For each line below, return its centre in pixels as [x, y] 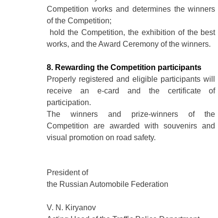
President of [68, 173]
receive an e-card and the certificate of [131, 91]
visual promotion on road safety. [101, 138]
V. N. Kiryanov [72, 208]
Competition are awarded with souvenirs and [131, 126]
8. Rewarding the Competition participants [124, 68]
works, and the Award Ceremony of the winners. [129, 44]
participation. [69, 103]
